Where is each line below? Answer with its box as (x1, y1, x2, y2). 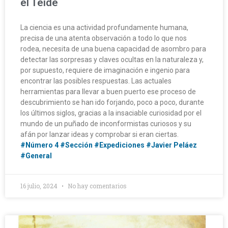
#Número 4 (20, 140, 59, 149)
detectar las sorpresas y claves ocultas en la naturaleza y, (20, 55, 204, 64)
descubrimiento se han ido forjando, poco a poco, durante (20, 98, 204, 106)
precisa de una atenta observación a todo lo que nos (20, 34, 187, 42)
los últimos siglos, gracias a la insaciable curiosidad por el (20, 108, 202, 117)
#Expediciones (94, 140, 145, 149)
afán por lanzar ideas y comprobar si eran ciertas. (20, 130, 179, 138)
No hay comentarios (66, 181, 127, 190)
